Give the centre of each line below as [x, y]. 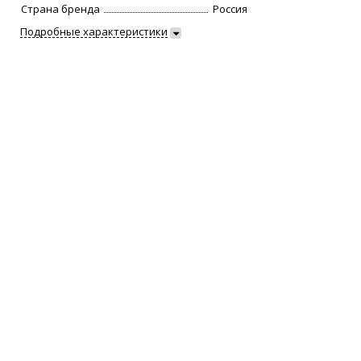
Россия [230, 9]
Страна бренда [61, 9]
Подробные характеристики [94, 32]
